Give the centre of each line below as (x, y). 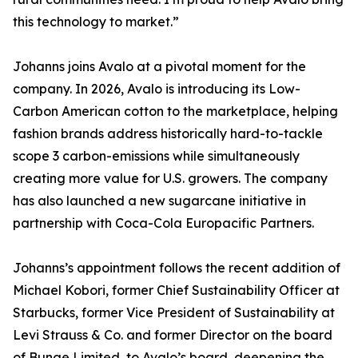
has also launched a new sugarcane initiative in (159, 201)
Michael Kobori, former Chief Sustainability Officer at (176, 290)
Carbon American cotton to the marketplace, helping (175, 111)
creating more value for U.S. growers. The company (170, 179)
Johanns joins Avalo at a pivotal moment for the (159, 67)
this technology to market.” (96, 22)
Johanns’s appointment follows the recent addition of (177, 268)
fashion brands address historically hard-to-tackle (168, 134)
